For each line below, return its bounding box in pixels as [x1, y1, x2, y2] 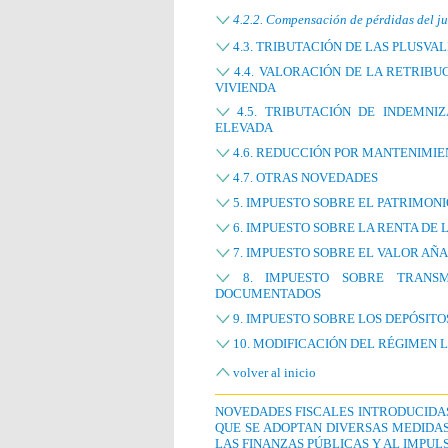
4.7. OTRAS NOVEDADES [230, 170, 378, 186]
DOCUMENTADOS [215, 285, 321, 301]
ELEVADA [215, 120, 273, 136]
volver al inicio [233, 365, 316, 381]
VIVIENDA [215, 79, 276, 95]
